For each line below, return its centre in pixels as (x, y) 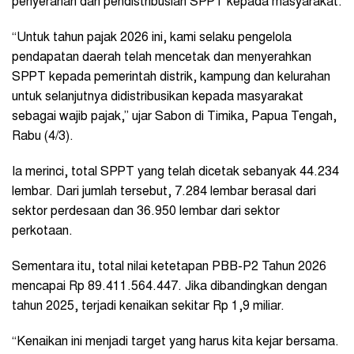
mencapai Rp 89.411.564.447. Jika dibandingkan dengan (169, 286)
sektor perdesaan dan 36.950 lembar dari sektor (146, 211)
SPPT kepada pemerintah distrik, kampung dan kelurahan (171, 77)
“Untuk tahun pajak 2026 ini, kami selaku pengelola (152, 38)
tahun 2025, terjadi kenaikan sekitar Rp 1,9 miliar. (148, 306)
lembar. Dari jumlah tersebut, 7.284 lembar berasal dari (164, 192)
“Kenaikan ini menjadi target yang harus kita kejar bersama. (175, 342)
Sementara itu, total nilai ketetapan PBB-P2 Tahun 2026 (169, 267)
